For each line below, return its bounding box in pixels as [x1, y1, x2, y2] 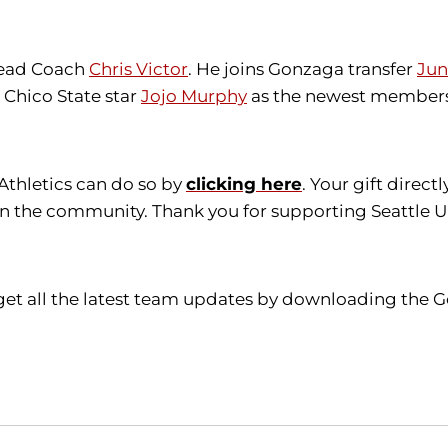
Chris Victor [89, 59, 188, 79]
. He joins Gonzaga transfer [188, 59, 417, 79]
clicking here [186, 174, 302, 194]
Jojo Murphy [141, 86, 247, 106]
